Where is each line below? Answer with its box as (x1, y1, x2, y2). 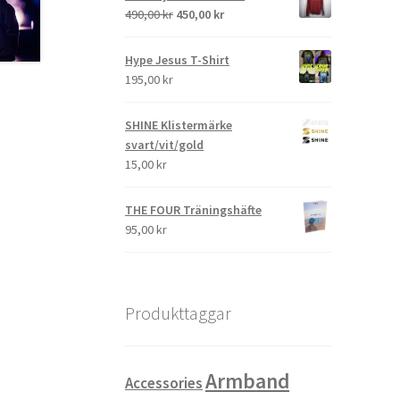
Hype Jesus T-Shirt (125, 52, 230, 69)
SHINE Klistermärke (125, 117, 233, 134)
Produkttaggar (125, 302, 232, 325)
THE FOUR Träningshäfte (125, 202, 262, 219)
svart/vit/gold (125, 137, 204, 154)
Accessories (125, 372, 204, 393)
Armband (205, 367, 290, 394)
